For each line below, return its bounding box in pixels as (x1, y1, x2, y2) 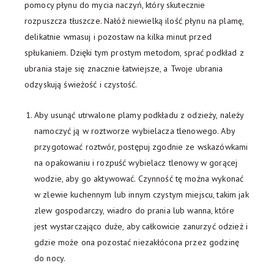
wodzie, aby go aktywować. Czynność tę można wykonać (34, 173, 244, 185)
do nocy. (34, 253, 66, 264)
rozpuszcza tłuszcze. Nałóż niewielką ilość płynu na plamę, (24, 15, 244, 27)
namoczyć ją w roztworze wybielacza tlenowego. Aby (34, 125, 235, 137)
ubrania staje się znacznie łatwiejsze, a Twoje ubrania (24, 63, 223, 75)
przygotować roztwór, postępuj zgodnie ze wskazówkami (34, 141, 248, 153)
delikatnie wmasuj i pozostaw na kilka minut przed (24, 31, 212, 43)
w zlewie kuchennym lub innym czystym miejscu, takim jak (34, 189, 249, 201)
